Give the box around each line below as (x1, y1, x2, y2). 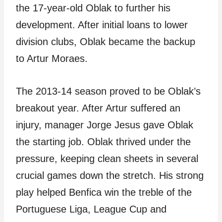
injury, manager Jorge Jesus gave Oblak (16, 119, 193, 130)
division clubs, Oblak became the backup (16, 36, 195, 47)
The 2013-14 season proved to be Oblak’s (16, 86, 201, 97)
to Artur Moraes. (16, 53, 88, 64)
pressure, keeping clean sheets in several (16, 153, 198, 164)
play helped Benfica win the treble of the (16, 187, 192, 198)
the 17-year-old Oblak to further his (16, 2, 170, 13)
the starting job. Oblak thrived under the (16, 136, 191, 147)
